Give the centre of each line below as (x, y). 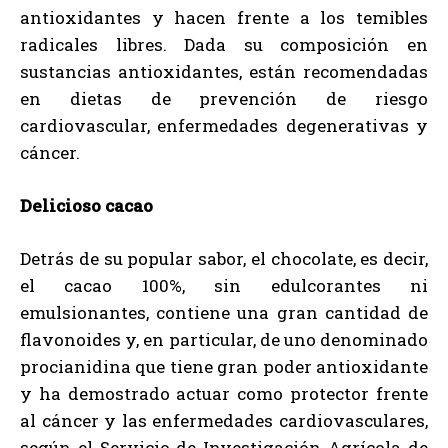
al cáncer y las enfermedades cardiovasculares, (224, 421)
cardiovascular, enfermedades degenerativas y (224, 126)
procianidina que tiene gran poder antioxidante (224, 367)
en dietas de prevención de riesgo (224, 99)
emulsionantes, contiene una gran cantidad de (224, 313)
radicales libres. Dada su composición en (224, 45)
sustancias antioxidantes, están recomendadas (224, 72)
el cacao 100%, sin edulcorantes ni (224, 286)
